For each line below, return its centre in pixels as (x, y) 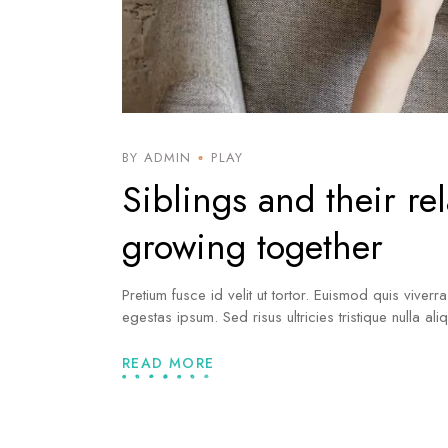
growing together (252, 246)
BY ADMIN (157, 157)
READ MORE (168, 363)
